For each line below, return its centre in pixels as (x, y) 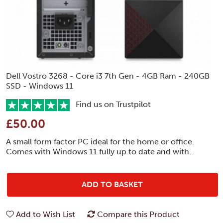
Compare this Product (138, 214)
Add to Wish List (46, 214)
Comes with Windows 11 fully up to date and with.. (100, 151)
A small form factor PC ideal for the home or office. (100, 141)
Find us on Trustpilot (110, 104)
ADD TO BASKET (112, 184)
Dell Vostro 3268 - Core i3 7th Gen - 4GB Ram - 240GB (108, 76)
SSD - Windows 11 (40, 86)
